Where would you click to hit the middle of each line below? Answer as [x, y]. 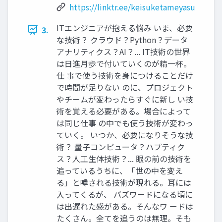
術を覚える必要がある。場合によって [124, 111]
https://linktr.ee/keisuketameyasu [132, 7]
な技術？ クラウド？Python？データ [122, 40]
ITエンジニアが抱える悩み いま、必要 [125, 28]
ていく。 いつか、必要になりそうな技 [125, 135]
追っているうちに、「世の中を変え [120, 171]
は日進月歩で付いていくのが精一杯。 [124, 64]
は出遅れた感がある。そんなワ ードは [125, 206]
